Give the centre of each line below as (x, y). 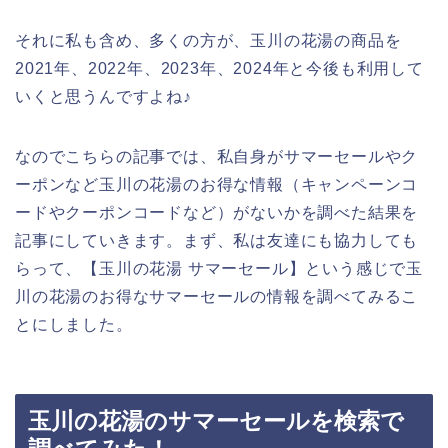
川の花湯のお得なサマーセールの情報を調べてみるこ (217, 297)
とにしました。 (74, 325)
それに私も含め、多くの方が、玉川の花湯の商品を (208, 41)
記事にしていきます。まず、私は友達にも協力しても (217, 241)
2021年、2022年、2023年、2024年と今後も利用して (219, 69)
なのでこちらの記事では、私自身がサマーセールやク (217, 157)
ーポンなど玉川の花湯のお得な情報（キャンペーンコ (217, 185)
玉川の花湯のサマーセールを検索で (216, 420)
